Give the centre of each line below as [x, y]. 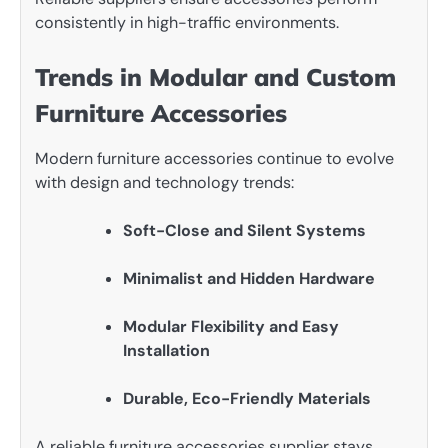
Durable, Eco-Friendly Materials [247, 399]
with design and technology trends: [164, 182]
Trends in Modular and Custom [215, 76]
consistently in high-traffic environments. [187, 22]
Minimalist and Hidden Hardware [249, 278]
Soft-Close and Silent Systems [244, 230]
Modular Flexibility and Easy [231, 327]
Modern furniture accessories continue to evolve [214, 158]
